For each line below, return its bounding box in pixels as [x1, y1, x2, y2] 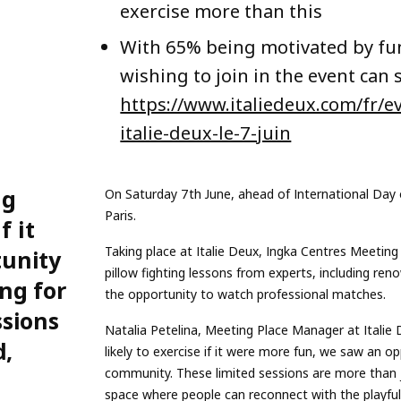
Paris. [105, 206, 137, 224]
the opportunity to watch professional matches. [105, 285, 387, 303]
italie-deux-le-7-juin [120, 120, 292, 145]
